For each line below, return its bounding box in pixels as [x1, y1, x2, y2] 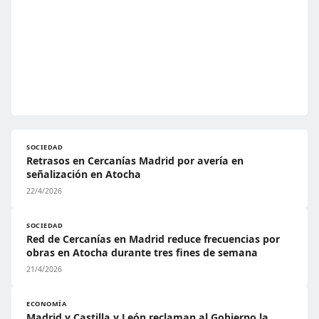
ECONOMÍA [26, 299, 67, 308]
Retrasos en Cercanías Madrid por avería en [26, 154, 244, 167]
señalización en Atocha [26, 167, 141, 181]
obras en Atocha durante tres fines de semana [26, 246, 258, 259]
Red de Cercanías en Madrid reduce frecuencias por [26, 232, 280, 246]
